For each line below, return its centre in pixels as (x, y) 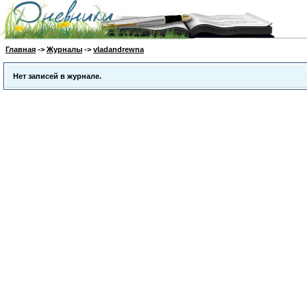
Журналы (64, 49)
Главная (21, 49)
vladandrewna (119, 49)
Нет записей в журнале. (57, 76)
